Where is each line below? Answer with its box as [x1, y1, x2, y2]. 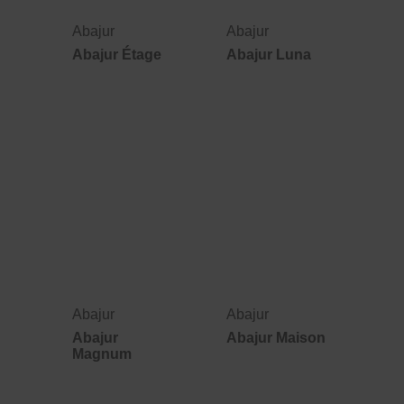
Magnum [72, 345, 132, 362]
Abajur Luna [225, 47, 311, 63]
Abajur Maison [225, 329, 326, 345]
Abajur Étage [72, 47, 161, 63]
